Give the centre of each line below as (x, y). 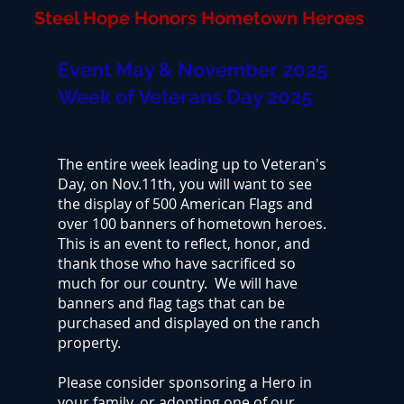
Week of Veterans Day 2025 (185, 96)
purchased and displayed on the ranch (189, 323)
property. (89, 343)
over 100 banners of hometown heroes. (192, 224)
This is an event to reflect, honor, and (184, 243)
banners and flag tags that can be (171, 303)
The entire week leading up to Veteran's (192, 164)
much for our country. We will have (178, 283)
